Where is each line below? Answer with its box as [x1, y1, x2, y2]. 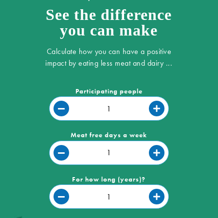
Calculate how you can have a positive [46, 46, 172, 56]
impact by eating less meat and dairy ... [45, 57, 173, 68]
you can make [60, 21, 158, 39]
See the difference [46, 5, 172, 23]
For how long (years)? [72, 174, 146, 183]
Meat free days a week [71, 130, 147, 140]
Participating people [75, 86, 143, 95]
